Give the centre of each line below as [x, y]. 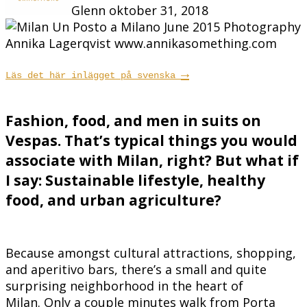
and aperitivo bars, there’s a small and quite [136, 269]
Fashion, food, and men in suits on [133, 120]
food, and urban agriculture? [113, 199]
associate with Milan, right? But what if [152, 160]
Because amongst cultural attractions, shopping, [151, 253]
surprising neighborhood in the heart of [124, 285]
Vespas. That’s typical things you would [151, 140]
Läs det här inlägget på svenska [93, 75]
